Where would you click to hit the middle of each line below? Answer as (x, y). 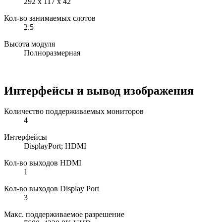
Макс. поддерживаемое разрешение (64, 215)
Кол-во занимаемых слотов (50, 18)
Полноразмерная (52, 53)
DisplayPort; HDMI (55, 146)
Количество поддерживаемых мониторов (74, 111)
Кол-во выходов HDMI (43, 163)
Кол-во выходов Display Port (52, 189)
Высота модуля (29, 44)
